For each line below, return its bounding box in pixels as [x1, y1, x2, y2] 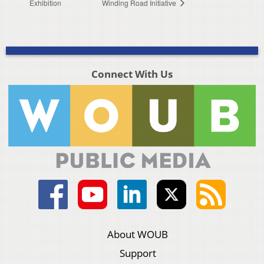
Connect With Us [91, 67, 173, 81]
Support [119, 246, 156, 260]
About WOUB [107, 227, 169, 242]
